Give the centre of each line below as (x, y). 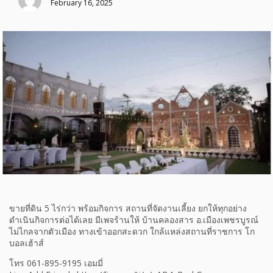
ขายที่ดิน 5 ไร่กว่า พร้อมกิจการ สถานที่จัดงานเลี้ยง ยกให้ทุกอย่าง (128, 208)
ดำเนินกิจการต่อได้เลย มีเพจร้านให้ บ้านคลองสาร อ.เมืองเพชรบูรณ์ (134, 220)
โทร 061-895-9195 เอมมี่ (56, 263)
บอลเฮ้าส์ (27, 243)
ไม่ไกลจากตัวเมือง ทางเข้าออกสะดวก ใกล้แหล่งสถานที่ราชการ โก (132, 232)
